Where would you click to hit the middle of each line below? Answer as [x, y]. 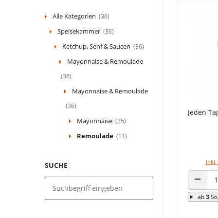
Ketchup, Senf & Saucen [96, 46]
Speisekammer [79, 31]
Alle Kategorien [74, 16]
